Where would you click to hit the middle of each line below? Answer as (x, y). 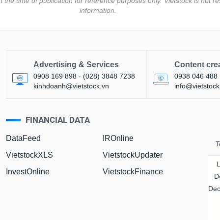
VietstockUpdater (132, 155)
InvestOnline (28, 171)
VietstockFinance (133, 171)
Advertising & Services (76, 64)
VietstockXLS (30, 155)
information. (98, 10)
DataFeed (24, 138)
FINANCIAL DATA (58, 120)
